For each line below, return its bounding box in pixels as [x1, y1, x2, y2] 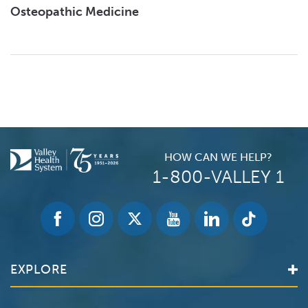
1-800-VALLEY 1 [152, 166, 284, 188]
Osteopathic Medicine [10, 3, 142, 19]
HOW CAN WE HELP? [164, 150, 272, 164]
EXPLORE [10, 261, 67, 277]
